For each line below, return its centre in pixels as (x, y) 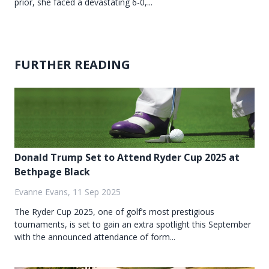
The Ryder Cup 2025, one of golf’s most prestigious (114, 212)
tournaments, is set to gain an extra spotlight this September (133, 225)
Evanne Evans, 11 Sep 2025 (68, 192)
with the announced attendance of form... (95, 237)
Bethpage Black (52, 172)
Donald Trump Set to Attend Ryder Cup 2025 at (127, 158)
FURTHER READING (72, 65)
